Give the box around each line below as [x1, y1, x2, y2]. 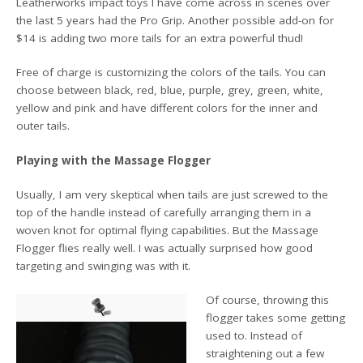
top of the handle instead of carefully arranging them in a [16, 204, 312, 220]
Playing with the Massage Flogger [16, 152, 211, 168]
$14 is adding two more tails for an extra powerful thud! [16, 31, 304, 46]
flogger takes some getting [206, 310, 346, 326]
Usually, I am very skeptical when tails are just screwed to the [16, 186, 329, 202]
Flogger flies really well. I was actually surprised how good [16, 240, 314, 255]
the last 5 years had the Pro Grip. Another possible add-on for [16, 13, 335, 28]
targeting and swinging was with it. [16, 258, 191, 273]
